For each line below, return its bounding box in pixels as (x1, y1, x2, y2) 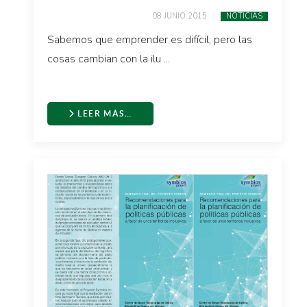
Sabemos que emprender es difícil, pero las (47, 32, 252, 47)
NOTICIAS (226, 11, 262, 21)
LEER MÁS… (75, 109, 132, 118)
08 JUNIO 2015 (152, 11, 207, 21)
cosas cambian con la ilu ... (47, 51, 170, 66)
